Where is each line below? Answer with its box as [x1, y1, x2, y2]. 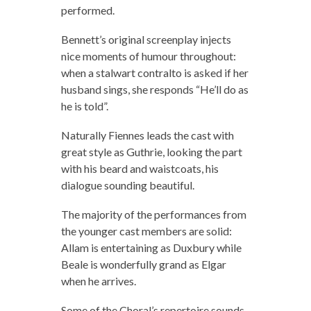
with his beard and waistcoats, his [60, 162, 219, 176]
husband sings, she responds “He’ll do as [60, 83, 249, 96]
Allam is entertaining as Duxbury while [60, 241, 242, 255]
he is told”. [60, 99, 108, 113]
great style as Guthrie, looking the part [60, 145, 242, 159]
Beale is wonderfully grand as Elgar [60, 258, 226, 271]
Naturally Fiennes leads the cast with [60, 128, 234, 142]
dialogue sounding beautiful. [60, 178, 194, 192]
